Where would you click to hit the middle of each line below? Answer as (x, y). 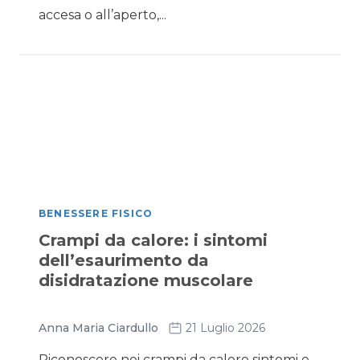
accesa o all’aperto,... (102, 15)
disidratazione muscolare (146, 280)
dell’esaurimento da (124, 260)
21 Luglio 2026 (225, 328)
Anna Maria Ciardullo (98, 328)
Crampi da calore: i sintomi (153, 240)
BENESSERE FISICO (96, 213)
